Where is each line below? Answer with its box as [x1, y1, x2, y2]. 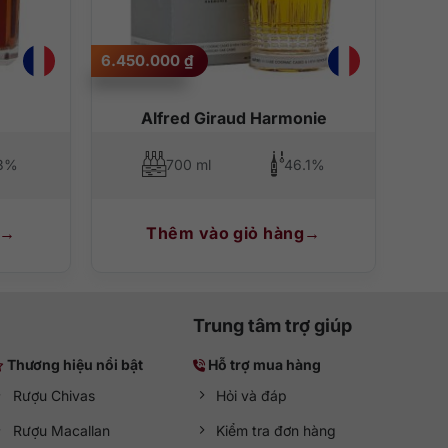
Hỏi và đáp [216, 387, 288, 405]
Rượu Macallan [12, 422, 110, 440]
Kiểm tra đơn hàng [216, 422, 337, 440]
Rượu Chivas [12, 387, 95, 405]
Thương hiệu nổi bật [6, 356, 143, 374]
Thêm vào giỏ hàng [146, 222, 305, 243]
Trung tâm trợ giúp [193, 315, 353, 337]
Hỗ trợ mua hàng [208, 356, 322, 374]
